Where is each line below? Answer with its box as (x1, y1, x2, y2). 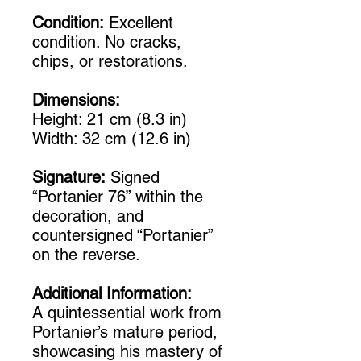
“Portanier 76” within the (32, 187, 203, 207)
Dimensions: (32, 90, 120, 110)
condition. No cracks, (32, 32, 181, 52)
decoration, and (32, 206, 143, 226)
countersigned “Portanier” (32, 226, 213, 246)
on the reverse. (32, 245, 140, 265)
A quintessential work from (32, 303, 222, 323)
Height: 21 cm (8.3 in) (32, 110, 187, 130)
